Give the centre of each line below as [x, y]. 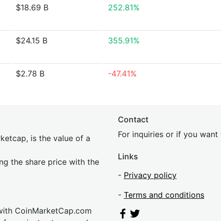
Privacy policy [150, 175]
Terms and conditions [164, 195]
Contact [133, 119]
